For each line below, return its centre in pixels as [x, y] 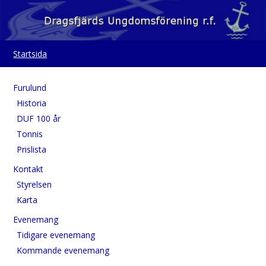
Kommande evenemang [63, 251]
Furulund [30, 88]
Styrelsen [34, 185]
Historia [32, 103]
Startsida [30, 53]
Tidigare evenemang [56, 235]
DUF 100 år [39, 119]
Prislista [32, 150]
